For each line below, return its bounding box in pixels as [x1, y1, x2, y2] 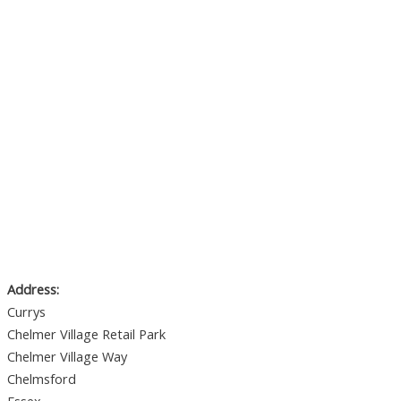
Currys [7, 302, 46, 320]
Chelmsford [7, 369, 76, 388]
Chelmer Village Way [7, 346, 127, 365]
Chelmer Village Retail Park [7, 324, 166, 343]
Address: [7, 279, 59, 298]
